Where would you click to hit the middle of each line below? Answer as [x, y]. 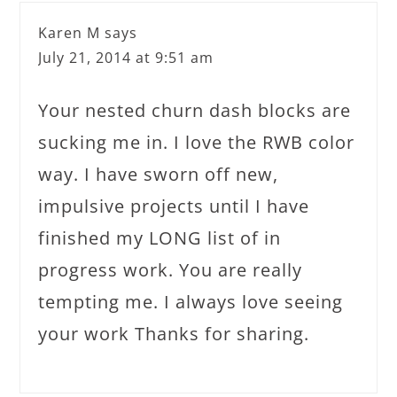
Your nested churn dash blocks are [195, 110]
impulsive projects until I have [174, 206]
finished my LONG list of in [160, 237]
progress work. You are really [171, 269]
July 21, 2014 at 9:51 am [126, 57]
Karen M [70, 32]
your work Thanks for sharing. [174, 333]
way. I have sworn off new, [159, 174]
